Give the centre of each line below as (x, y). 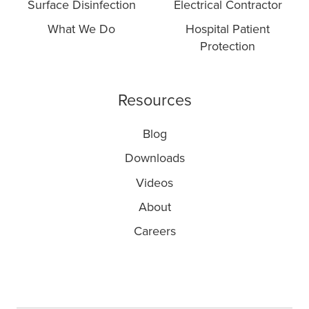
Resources (154, 101)
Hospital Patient (228, 29)
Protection (228, 47)
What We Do (81, 29)
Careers (154, 231)
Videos (154, 182)
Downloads (154, 158)
